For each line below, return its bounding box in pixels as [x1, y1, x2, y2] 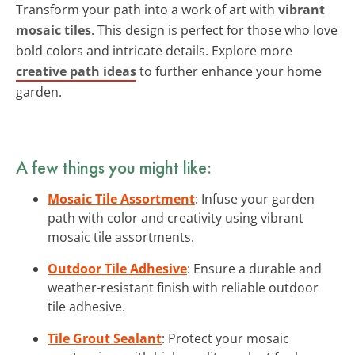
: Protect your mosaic [162, 329, 289, 347]
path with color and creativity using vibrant [48, 208, 303, 227]
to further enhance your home [136, 62, 322, 80]
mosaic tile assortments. [48, 227, 194, 246]
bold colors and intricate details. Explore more [16, 41, 292, 59]
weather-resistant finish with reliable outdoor [48, 278, 319, 296]
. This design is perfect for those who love [91, 21, 338, 39]
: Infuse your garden [195, 189, 315, 208]
